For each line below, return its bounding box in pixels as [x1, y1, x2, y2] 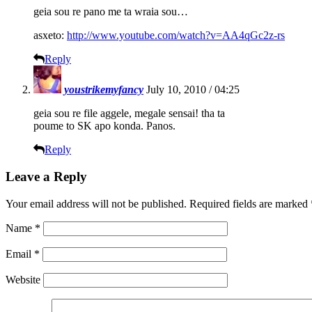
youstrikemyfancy [64, 84, 143, 96]
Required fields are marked [187, 197, 311, 210]
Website [6, 273, 40, 286]
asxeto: [33, 29, 67, 42]
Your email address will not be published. [6, 197, 187, 210]
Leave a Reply [6, 169, 87, 184]
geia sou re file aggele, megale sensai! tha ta [33, 107, 225, 120]
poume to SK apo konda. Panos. [33, 120, 175, 132]
